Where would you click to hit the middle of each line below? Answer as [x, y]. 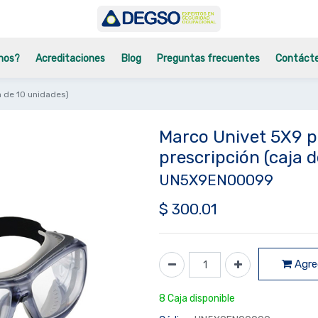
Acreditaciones [71, 59]
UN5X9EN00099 [216, 180]
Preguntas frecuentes [208, 59]
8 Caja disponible [197, 298]
